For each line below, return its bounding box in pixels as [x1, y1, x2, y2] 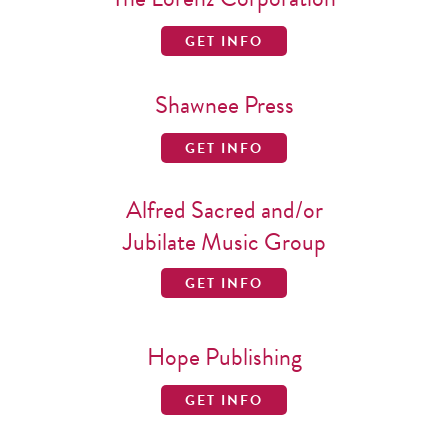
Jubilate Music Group [122, 224, 326, 260]
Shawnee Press [154, 87, 294, 123]
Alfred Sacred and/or [125, 192, 323, 228]
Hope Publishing [146, 339, 302, 375]
